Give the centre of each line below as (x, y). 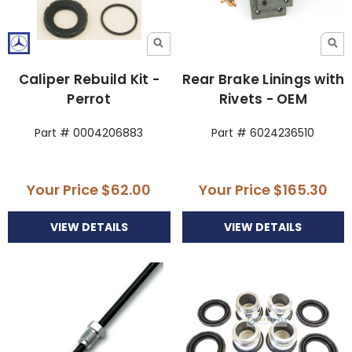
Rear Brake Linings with (263, 79)
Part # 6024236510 (263, 132)
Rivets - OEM (263, 99)
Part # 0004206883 (89, 132)
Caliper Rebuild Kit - (89, 79)
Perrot (89, 99)
